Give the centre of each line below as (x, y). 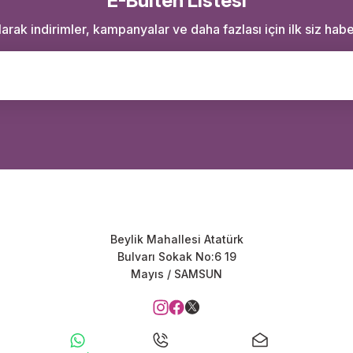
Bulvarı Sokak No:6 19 (176, 256)
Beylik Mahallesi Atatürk (176, 239)
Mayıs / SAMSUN (176, 274)
